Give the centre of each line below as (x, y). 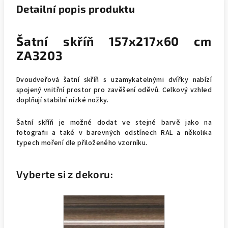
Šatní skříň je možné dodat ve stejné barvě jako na (114, 123)
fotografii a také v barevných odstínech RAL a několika (114, 133)
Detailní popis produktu (76, 9)
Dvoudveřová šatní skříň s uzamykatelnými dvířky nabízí (114, 80)
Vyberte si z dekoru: (65, 174)
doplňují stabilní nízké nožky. (62, 100)
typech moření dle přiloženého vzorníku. (82, 143)
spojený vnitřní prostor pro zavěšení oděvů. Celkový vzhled (114, 90)
